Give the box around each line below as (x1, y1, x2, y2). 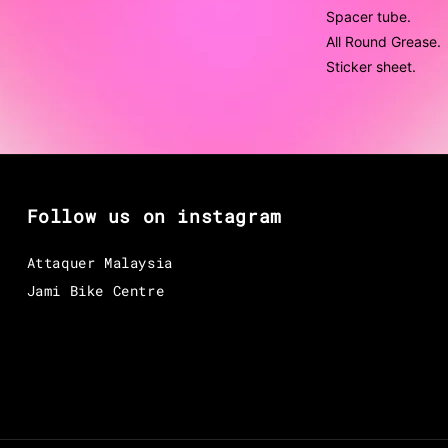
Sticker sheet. (326, 58, 417, 76)
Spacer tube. (326, 8, 412, 26)
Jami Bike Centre (26, 281, 165, 301)
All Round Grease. (326, 33, 442, 51)
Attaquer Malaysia (26, 253, 173, 273)
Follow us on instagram (26, 204, 282, 229)
